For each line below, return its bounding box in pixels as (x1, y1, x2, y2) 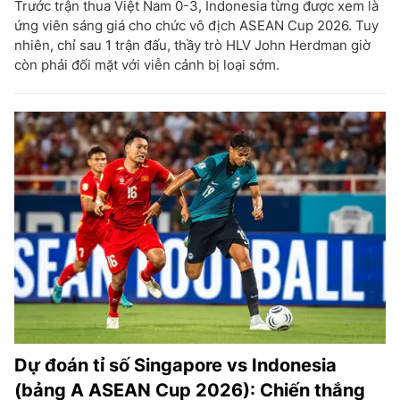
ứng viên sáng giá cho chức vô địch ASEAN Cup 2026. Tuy (14, 17, 379, 34)
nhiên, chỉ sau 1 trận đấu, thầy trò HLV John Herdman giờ (14, 37, 371, 54)
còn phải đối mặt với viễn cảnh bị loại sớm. (14, 56, 279, 73)
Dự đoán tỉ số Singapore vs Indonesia (14, 354, 337, 376)
